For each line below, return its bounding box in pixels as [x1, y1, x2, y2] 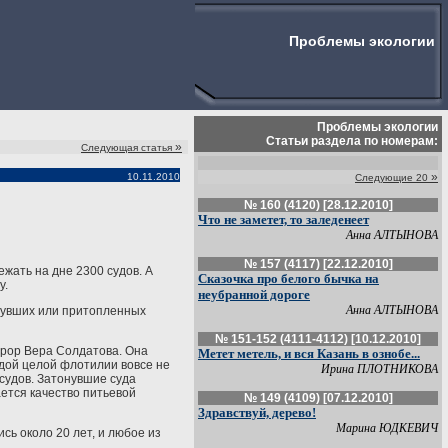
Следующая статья [81, 142, 172, 153]
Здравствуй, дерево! [198, 405, 316, 420]
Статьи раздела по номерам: [266, 134, 438, 148]
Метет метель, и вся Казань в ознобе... [198, 346, 420, 361]
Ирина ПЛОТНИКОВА [321, 362, 438, 376]
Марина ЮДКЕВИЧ [336, 421, 438, 435]
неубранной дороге [198, 287, 310, 302]
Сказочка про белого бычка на [198, 271, 379, 286]
